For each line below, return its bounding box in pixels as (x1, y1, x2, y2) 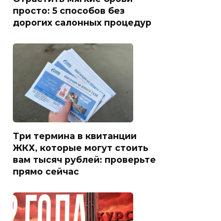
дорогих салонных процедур (13, 17, 151, 28)
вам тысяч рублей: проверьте (13, 154, 156, 165)
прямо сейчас (13, 166, 79, 177)
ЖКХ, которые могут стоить (13, 143, 148, 153)
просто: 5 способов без (13, 5, 125, 16)
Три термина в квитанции (13, 131, 137, 142)
